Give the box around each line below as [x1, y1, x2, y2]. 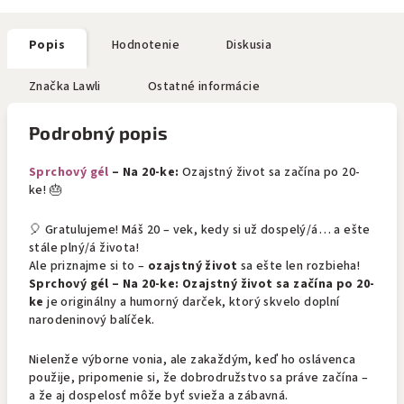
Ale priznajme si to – [29, 257, 148, 275]
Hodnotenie [112, 36, 179, 54]
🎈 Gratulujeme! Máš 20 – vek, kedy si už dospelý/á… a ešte [29, 221, 371, 239]
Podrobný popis [29, 122, 169, 143]
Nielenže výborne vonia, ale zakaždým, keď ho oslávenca [29, 351, 356, 369]
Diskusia [226, 36, 272, 54]
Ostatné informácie [147, 78, 261, 96]
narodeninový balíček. [29, 311, 155, 329]
